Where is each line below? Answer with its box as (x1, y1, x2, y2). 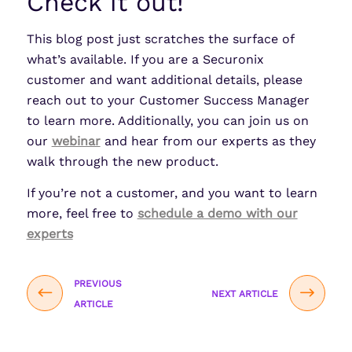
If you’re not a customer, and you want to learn (26, 185, 317, 200)
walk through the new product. (26, 154, 218, 170)
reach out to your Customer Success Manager (26, 93, 310, 108)
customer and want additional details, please (26, 72, 302, 88)
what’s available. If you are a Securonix (26, 52, 264, 68)
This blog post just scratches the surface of (26, 31, 294, 47)
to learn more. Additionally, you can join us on (26, 113, 309, 129)
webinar (51, 134, 101, 149)
